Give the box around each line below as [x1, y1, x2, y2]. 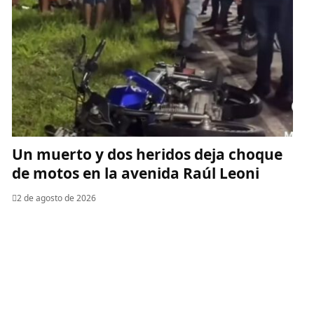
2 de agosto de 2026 [16, 191, 96, 204]
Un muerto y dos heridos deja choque [11, 144, 282, 164]
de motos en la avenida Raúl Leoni [11, 163, 259, 183]
